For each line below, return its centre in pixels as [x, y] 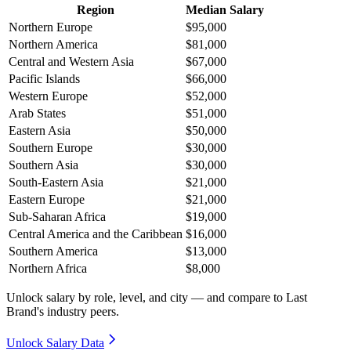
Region [96, 10]
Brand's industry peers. [63, 312]
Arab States [37, 114]
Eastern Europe [47, 200]
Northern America [53, 45]
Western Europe [48, 96]
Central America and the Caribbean [96, 234]
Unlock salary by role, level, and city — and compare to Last [157, 298]
